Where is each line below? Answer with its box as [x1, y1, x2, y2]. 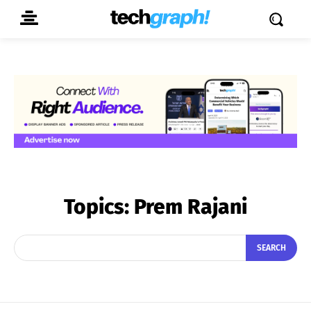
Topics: [64, 194, 134, 219]
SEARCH [257, 243, 286, 253]
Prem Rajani [134, 194, 247, 219]
